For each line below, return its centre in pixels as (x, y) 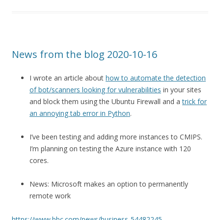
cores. (39, 160)
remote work (50, 195)
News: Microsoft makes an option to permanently (109, 184)
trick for (194, 101)
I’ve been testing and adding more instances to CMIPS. (116, 137)
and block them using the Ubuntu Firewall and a (106, 101)
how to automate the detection (156, 78)
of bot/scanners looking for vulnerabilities (95, 89)
